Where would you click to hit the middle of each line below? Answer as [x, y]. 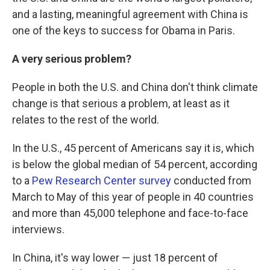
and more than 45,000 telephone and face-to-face [130, 213]
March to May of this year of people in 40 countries [133, 197]
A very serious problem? [72, 59]
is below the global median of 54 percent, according [135, 165]
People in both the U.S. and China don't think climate [135, 87]
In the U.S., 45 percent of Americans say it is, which [133, 148]
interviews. [38, 230]
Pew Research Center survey [102, 181]
